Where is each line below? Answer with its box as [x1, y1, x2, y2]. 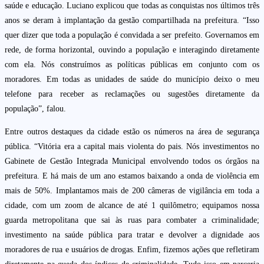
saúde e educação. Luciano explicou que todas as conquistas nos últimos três [5, 1, 259, 11]
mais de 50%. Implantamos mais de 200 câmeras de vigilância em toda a [5, 186, 259, 196]
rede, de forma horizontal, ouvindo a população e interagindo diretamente [5, 45, 259, 55]
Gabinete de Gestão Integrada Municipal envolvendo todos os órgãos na [5, 157, 259, 166]
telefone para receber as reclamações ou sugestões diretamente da [5, 90, 259, 99]
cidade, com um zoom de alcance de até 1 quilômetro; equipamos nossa [5, 201, 259, 210]
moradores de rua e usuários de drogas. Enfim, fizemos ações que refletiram [5, 245, 259, 255]
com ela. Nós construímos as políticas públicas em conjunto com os [5, 60, 259, 70]
